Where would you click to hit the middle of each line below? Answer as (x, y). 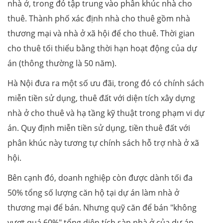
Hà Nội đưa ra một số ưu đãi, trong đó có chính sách (106, 83)
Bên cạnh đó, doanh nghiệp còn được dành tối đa (100, 177)
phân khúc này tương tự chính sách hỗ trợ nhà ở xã (103, 143)
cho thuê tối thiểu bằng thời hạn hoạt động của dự (102, 48)
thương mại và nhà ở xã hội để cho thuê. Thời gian (101, 33)
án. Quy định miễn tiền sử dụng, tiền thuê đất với (99, 128)
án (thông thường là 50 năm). (62, 63)
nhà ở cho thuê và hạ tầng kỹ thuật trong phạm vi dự (106, 113)
